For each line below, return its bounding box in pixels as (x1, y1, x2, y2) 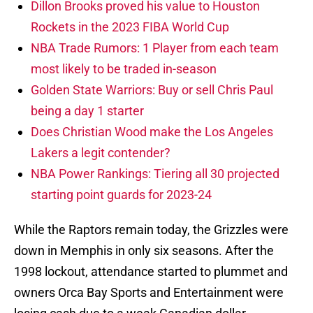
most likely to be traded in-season (31, 61, 217, 77)
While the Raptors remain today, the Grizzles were (14, 222, 289, 238)
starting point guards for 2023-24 (31, 187, 212, 203)
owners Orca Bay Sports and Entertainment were (14, 285, 284, 300)
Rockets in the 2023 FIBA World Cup (31, 20, 229, 35)
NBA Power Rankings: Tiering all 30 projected (31, 166, 279, 182)
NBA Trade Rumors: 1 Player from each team (31, 41, 279, 56)
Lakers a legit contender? (31, 145, 170, 161)
